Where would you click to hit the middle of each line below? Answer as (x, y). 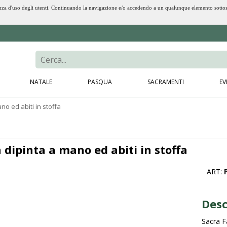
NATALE (41, 82)
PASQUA (100, 82)
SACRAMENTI (166, 82)
